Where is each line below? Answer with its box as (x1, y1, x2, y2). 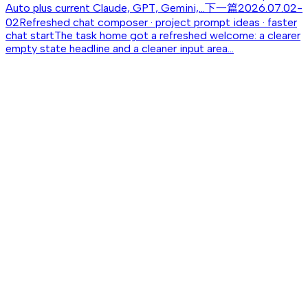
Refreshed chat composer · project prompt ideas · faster (19, 16, 297, 30)
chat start (5, 29, 54, 43)
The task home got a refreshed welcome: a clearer (54, 29, 300, 43)
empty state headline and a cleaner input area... (5, 42, 234, 56)
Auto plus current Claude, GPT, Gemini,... (5, 1, 205, 15)
